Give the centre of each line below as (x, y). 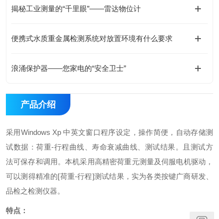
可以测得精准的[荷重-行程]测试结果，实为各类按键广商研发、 (109, 176)
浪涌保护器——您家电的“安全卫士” (69, 68)
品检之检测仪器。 (35, 191)
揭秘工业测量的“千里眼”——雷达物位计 (76, 9)
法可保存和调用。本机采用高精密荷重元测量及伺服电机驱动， (109, 162)
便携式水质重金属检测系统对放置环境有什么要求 (92, 38)
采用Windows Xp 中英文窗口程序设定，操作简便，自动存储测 (109, 132)
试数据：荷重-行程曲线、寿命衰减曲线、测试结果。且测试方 (109, 147)
